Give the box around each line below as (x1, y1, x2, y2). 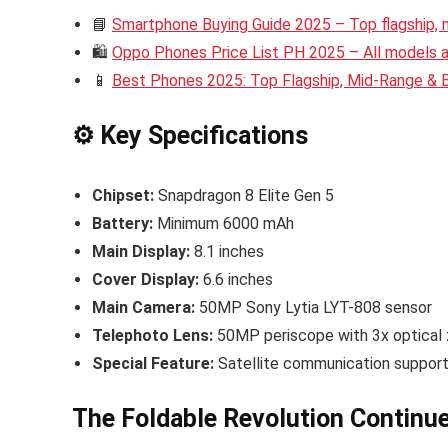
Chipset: (92, 186, 154, 206)
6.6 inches (199, 270, 273, 290)
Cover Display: (92, 270, 199, 290)
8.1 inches (190, 242, 264, 262)
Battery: (92, 214, 153, 234)
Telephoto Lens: (92, 326, 213, 346)
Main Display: (92, 242, 190, 262)
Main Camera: (92, 298, 195, 318)
